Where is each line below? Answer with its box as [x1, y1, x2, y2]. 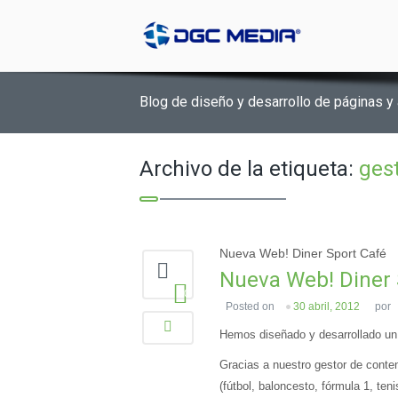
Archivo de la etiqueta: [139, 156, 359, 181]
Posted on [226, 300, 277, 313]
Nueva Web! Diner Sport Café [219, 246, 386, 260]
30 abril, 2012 [293, 300, 360, 313]
